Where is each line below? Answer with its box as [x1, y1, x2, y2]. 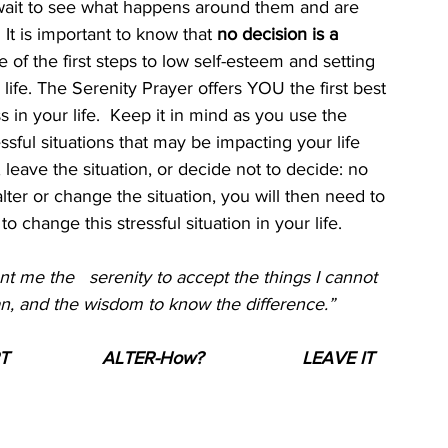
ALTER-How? [102, 348, 203, 368]
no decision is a [217, 24, 343, 44]
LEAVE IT [302, 348, 374, 368]
